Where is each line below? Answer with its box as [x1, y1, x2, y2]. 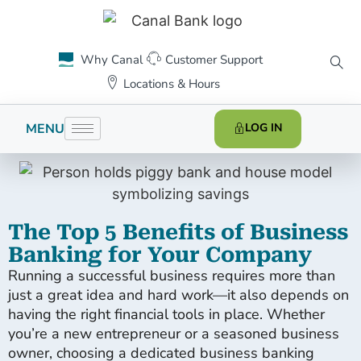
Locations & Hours [122, 75, 220, 92]
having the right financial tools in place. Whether [8, 304, 325, 324]
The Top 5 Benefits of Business [8, 219, 348, 244]
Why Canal [81, 51, 143, 68]
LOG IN [245, 119, 283, 135]
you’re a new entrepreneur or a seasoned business [8, 323, 339, 343]
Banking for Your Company [8, 242, 312, 267]
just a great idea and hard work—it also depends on [8, 284, 349, 305]
